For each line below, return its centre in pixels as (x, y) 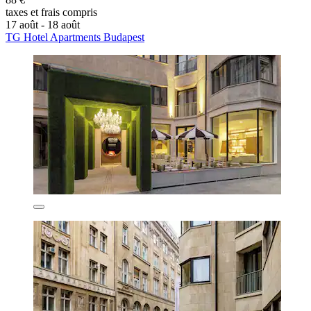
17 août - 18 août (43, 25)
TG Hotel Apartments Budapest (75, 37)
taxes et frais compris (51, 12)
